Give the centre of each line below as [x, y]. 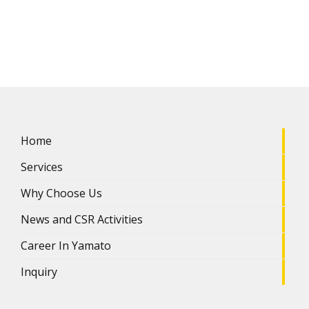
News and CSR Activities [82, 219]
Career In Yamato [66, 245]
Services [42, 167]
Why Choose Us [61, 193]
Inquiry [39, 271]
